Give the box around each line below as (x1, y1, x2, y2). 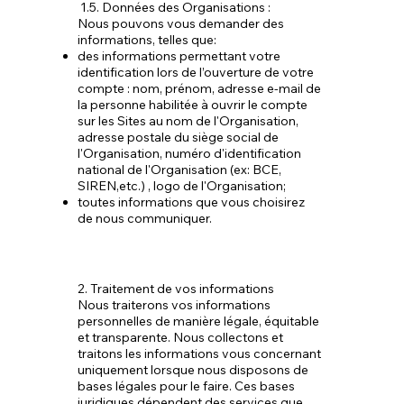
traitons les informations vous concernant (77, 345, 321, 362)
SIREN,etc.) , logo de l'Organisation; (77, 178, 286, 194)
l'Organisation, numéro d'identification (77, 145, 301, 161)
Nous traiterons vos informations (77, 297, 271, 313)
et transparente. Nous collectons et (77, 329, 283, 345)
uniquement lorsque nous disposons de (77, 362, 308, 378)
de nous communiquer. (77, 210, 212, 226)
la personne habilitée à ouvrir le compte (77, 96, 308, 113)
